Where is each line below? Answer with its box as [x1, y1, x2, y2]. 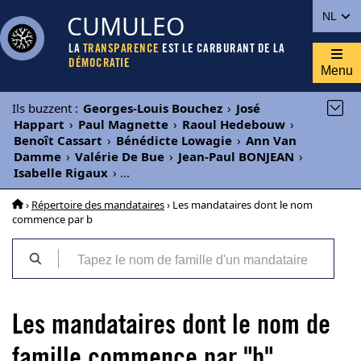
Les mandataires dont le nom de [12, 313, 330, 341]
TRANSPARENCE [82, 44, 160, 56]
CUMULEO [67, 10, 185, 43]
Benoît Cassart [14, 132, 102, 148]
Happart [14, 116, 64, 132]
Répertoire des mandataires [31, 197, 164, 212]
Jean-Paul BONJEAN [178, 148, 294, 164]
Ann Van [246, 132, 297, 148]
